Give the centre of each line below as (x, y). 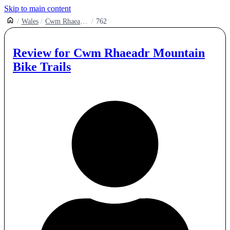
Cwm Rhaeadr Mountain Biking (84, 21)
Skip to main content (37, 8)
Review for (43, 53)
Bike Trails (42, 66)
